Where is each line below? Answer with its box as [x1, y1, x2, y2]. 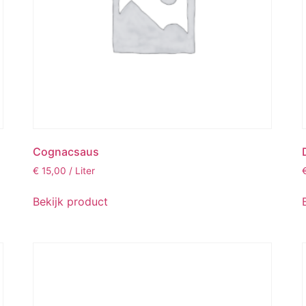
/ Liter [68, 165, 95, 177]
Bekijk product [32, 194, 108, 208]
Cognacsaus [32, 145, 99, 159]
